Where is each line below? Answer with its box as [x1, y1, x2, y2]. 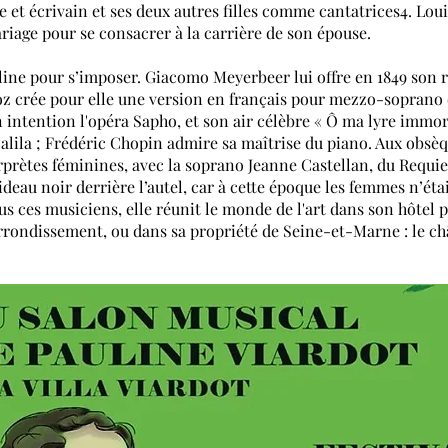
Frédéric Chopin [45, 132, 163, 153]
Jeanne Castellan [248, 154, 369, 175]
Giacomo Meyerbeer [145, 66, 290, 87]
